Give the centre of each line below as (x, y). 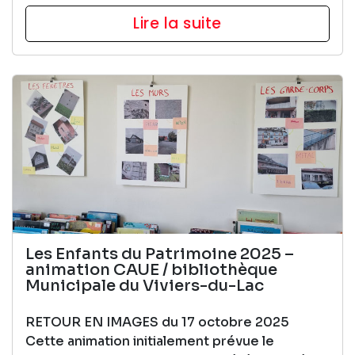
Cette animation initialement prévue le (150, 341)
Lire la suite (177, 23)
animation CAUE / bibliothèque (151, 269)
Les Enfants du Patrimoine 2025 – (160, 254)
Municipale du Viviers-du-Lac (145, 285)
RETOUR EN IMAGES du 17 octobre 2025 (157, 322)
